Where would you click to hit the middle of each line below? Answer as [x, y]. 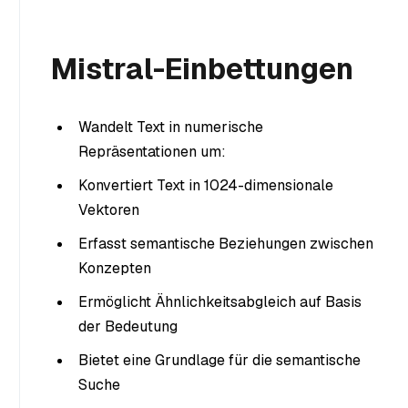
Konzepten [115, 269]
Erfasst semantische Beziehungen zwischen [226, 244]
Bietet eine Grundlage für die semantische [219, 361]
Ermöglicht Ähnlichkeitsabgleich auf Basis [220, 302]
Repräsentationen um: [152, 152]
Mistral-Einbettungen [202, 68]
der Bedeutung [128, 327]
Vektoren [109, 210]
